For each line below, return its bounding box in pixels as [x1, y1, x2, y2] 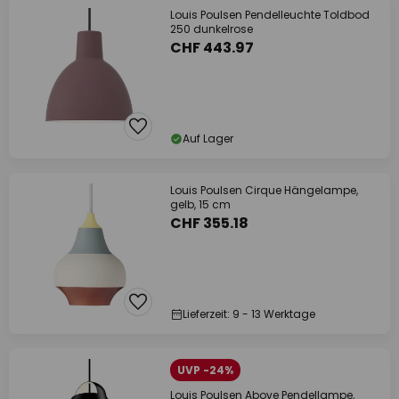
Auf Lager [183, 131, 233, 146]
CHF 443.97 [170, 37, 254, 58]
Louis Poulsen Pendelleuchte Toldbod [170, 7, 370, 22]
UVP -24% [177, 362, 233, 378]
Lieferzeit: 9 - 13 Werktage [183, 306, 315, 322]
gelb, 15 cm [170, 197, 231, 212]
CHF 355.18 [170, 213, 248, 233]
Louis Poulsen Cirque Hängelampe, [170, 183, 358, 198]
